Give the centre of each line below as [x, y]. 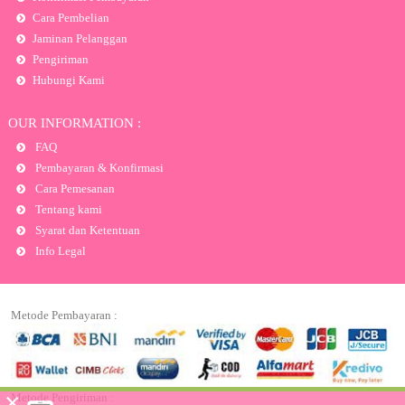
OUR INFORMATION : [74, 122]
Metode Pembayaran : [64, 315]
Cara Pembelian [71, 17]
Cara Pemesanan [73, 188]
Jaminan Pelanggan [80, 38]
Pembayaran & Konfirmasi [98, 167]
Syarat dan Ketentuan [86, 230]
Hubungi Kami [68, 80]
